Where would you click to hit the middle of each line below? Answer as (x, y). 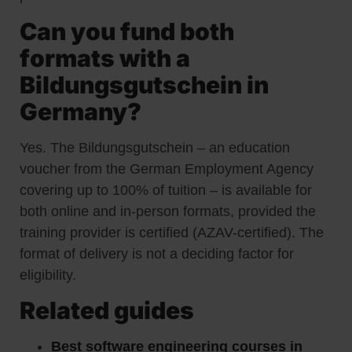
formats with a (105, 58)
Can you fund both (127, 31)
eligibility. (48, 275)
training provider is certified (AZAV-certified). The (172, 232)
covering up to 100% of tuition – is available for (166, 190)
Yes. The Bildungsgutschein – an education (155, 147)
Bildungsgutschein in (144, 84)
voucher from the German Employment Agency (167, 169)
